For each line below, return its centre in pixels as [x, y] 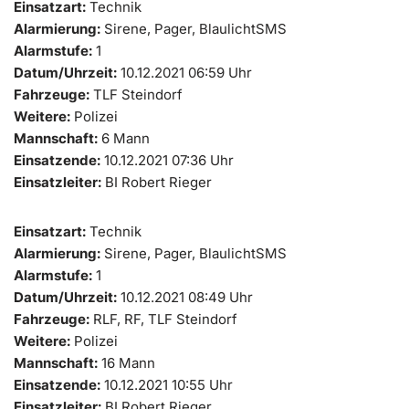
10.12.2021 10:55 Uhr [167, 384]
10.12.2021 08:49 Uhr [185, 297]
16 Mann [126, 362]
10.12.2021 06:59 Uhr [184, 72]
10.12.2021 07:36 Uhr [167, 160]
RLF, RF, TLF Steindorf [163, 319]
